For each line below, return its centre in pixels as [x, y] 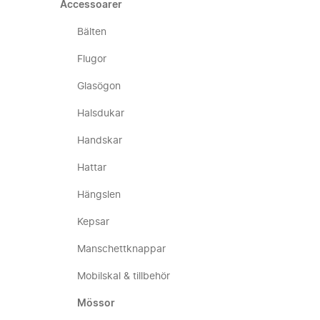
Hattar [92, 168]
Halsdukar [101, 114]
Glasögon [99, 86]
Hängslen [99, 195]
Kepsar [93, 222]
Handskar [100, 141]
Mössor [96, 304]
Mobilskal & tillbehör [124, 276]
